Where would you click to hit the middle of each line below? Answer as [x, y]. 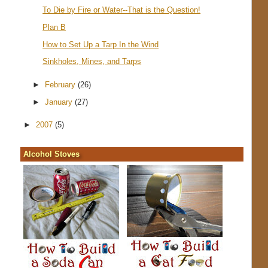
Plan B [54, 27]
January [60, 102]
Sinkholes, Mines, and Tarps [92, 62]
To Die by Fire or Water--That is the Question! [122, 10]
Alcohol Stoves [51, 154]
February [62, 84]
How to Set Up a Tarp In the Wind [101, 44]
